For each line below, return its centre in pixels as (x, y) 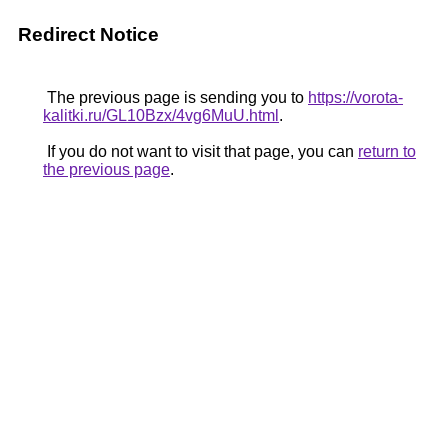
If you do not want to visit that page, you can (200, 151)
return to (387, 151)
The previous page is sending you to (175, 97)
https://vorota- (355, 97)
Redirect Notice (88, 34)
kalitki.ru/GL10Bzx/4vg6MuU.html (161, 115)
